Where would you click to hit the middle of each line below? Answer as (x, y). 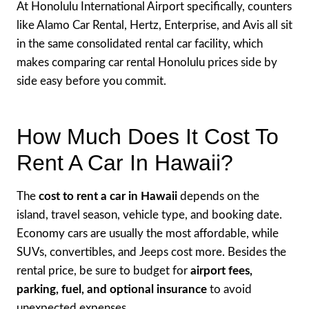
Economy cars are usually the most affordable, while (148, 233)
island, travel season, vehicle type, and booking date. (149, 215)
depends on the (218, 196)
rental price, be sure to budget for (103, 270)
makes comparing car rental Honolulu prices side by (147, 62)
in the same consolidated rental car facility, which (140, 43)
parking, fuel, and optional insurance (112, 289)
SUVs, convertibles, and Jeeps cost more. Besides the (151, 252)
